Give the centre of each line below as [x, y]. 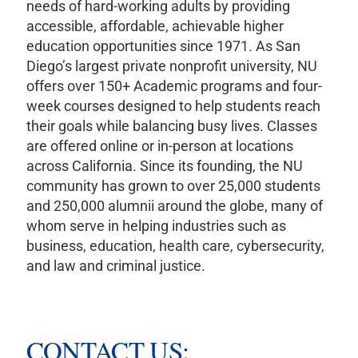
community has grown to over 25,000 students [173, 185]
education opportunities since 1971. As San [163, 46]
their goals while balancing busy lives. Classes [171, 125]
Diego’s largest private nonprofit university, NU [171, 66]
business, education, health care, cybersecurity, [175, 245]
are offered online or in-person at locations [159, 145]
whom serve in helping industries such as [156, 225]
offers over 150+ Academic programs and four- [174, 86]
